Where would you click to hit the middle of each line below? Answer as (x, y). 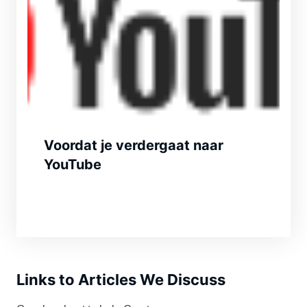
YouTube (73, 165)
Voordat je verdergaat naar (134, 146)
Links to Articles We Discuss (121, 280)
